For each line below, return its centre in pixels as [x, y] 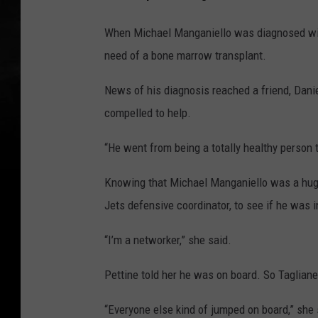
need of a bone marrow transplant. [185, 56]
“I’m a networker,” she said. [168, 240]
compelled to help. [148, 113]
